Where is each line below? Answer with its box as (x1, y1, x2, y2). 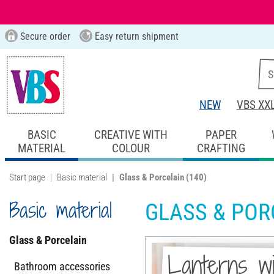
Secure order (17, 31, 70, 42)
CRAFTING (196, 141, 245, 155)
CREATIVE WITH (94, 127, 168, 142)
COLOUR (111, 141, 150, 155)
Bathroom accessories (14, 259, 110, 273)
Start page (9, 171, 45, 183)
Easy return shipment (92, 31, 179, 42)
